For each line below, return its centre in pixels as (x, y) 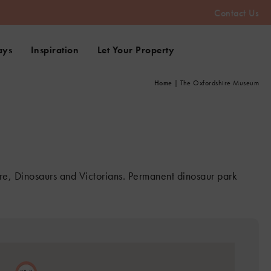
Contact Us (237, 13)
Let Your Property (135, 50)
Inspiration (54, 50)
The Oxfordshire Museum (220, 83)
